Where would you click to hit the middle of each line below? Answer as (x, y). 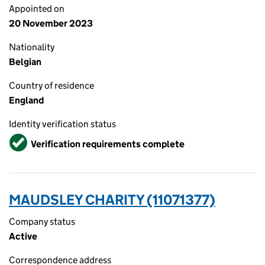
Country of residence (51, 85)
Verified (27, 139)
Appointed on (37, 9)
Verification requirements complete (108, 144)
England (26, 100)
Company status (42, 222)
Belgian (25, 62)
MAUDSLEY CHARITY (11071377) (112, 200)
